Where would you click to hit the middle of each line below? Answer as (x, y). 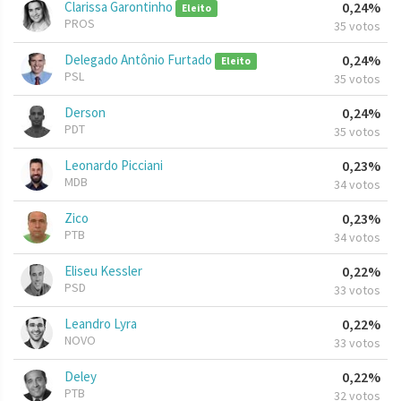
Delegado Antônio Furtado (140, 60)
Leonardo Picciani (114, 166)
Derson (85, 113)
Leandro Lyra (101, 324)
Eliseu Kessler (103, 271)
